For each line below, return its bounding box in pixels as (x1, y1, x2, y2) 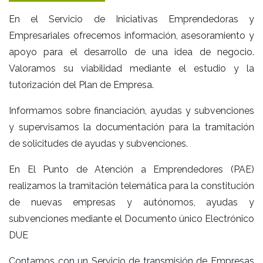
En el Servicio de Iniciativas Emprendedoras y (9, 14, 254, 25)
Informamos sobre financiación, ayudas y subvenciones (9, 105, 254, 117)
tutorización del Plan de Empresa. (9, 79, 154, 91)
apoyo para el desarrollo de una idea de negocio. (9, 46, 254, 58)
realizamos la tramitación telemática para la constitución (9, 180, 254, 192)
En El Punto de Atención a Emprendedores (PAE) (9, 164, 254, 176)
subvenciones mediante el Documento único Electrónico (9, 213, 254, 225)
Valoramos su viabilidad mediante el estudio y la (9, 63, 254, 75)
